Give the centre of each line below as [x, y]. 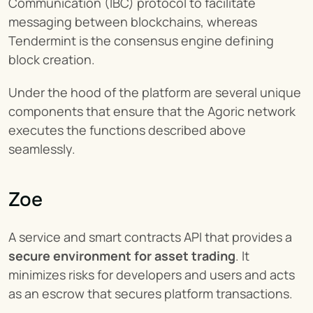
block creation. [52, 59]
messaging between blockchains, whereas [133, 21]
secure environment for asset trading [122, 255]
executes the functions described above [127, 130]
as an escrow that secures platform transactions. [151, 293]
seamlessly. [42, 148]
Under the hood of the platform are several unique [155, 92]
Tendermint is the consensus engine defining [141, 40]
